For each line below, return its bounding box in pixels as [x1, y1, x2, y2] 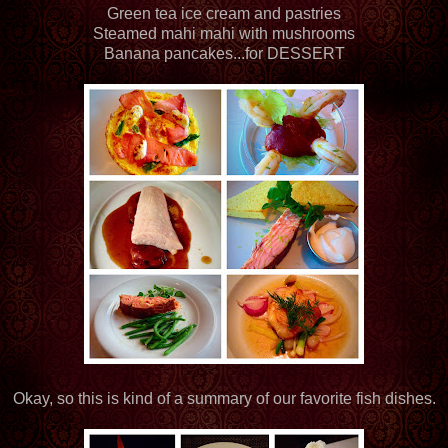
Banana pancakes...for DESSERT [103, 44, 345, 62]
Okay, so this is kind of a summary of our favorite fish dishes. [12, 389, 436, 407]
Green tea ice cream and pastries [107, 4, 341, 22]
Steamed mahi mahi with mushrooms [93, 24, 355, 42]
